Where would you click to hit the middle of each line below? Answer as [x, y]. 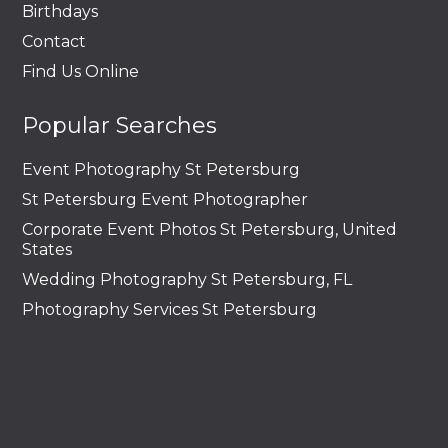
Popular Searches [119, 125]
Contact [54, 41]
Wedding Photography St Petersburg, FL [187, 279]
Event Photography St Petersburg [161, 169]
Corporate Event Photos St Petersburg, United [209, 229]
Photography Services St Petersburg [169, 309]
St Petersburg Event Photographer [165, 199]
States [47, 249]
